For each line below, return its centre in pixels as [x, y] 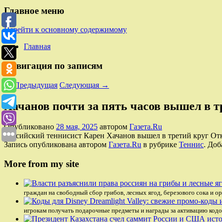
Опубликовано [30, 127]
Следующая [80, 85]
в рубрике [160, 145]
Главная [37, 47]
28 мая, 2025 [77, 127]
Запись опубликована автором [56, 145]
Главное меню [34, 10]
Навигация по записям [53, 65]
